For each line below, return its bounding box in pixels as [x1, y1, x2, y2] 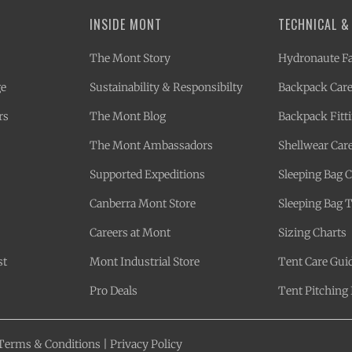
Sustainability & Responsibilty [90, 79, 243, 94]
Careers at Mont [90, 225, 170, 240]
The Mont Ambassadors [90, 137, 213, 152]
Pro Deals [90, 283, 137, 298]
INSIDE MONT [90, 14, 162, 34]
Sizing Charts [278, 225, 346, 240]
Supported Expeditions [90, 167, 205, 181]
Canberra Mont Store [90, 196, 196, 211]
